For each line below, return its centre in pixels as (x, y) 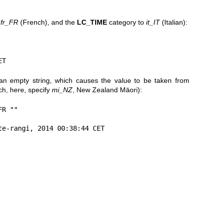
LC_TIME (92, 22)
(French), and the (47, 22)
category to (126, 22)
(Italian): (173, 22)
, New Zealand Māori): (107, 90)
